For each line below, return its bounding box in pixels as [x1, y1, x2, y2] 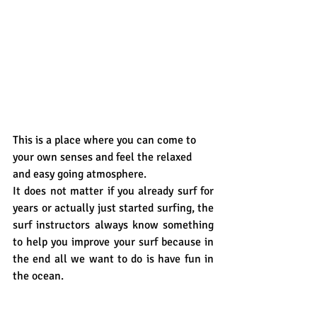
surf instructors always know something [13, 218, 214, 233]
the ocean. [13, 269, 64, 284]
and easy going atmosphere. [13, 167, 149, 182]
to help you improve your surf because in [13, 235, 214, 250]
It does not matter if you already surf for [13, 184, 214, 199]
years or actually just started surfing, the [13, 201, 214, 216]
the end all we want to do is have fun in [13, 252, 214, 267]
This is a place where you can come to [13, 133, 199, 148]
